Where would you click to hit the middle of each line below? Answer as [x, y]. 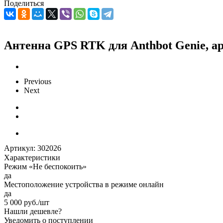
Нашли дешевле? [33, 211]
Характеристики [32, 157]
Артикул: [20, 148]
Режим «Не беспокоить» [45, 166]
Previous [38, 81]
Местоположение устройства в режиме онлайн [84, 184]
